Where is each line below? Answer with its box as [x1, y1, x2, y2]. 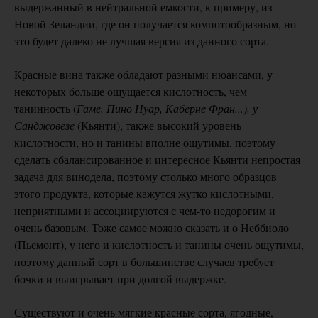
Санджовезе [14, 118, 77, 133]
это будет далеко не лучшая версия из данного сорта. [14, 33, 269, 48]
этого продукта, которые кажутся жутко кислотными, [14, 186, 274, 201]
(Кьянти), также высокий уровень [77, 118, 241, 133]
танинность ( [14, 101, 77, 116]
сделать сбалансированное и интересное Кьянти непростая [14, 152, 300, 167]
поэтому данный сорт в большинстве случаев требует [14, 254, 274, 269]
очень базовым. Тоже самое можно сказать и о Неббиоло [14, 220, 289, 235]
